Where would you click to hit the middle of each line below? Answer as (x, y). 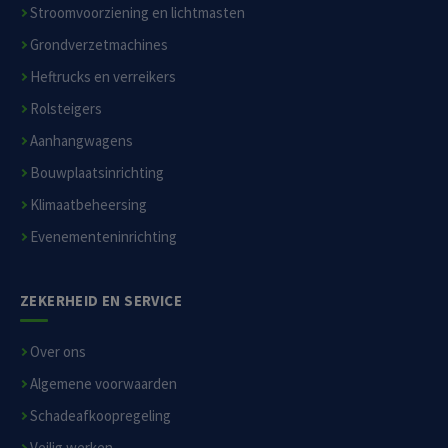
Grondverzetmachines (99, 44)
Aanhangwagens (81, 140)
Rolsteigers (66, 108)
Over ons (58, 351)
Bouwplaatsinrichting (97, 172)
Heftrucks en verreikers (103, 76)
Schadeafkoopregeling (100, 415)
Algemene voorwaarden (103, 383)
